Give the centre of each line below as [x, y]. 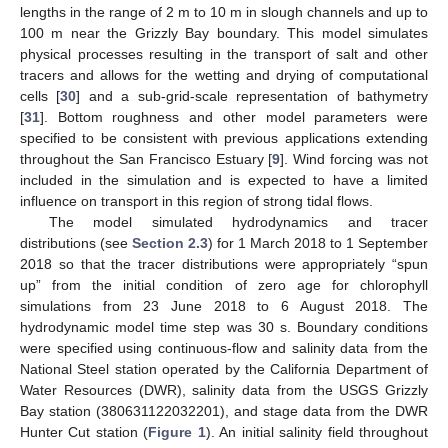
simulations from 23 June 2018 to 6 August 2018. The [224, 306]
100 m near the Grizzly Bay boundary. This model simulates [224, 33]
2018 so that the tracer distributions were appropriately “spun [224, 264]
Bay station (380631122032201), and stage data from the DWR [224, 411]
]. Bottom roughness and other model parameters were [234, 117]
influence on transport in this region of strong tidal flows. [196, 201]
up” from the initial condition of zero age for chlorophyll [224, 285]
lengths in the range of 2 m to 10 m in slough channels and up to [224, 12]
